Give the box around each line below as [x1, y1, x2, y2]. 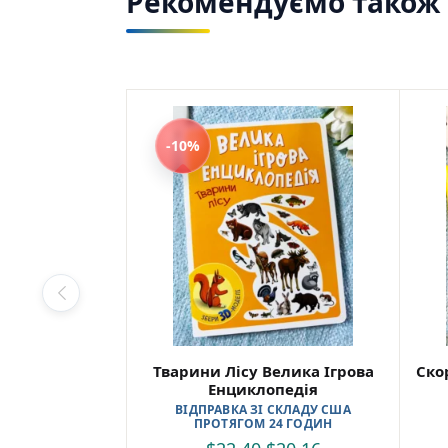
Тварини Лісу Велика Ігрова [152, 360, 374, 381]
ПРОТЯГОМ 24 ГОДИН [193, 414, 333, 432]
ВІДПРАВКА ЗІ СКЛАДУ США [175, 400, 351, 418]
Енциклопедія [208, 378, 318, 399]
